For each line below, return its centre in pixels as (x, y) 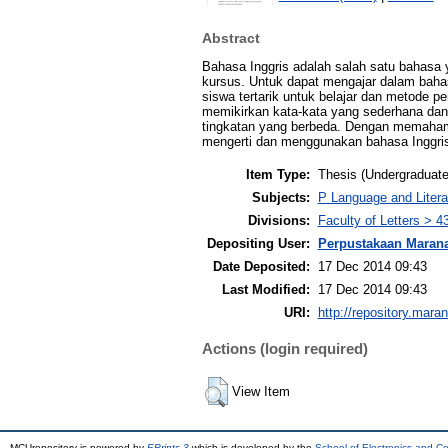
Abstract (230, 38)
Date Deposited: (261, 266)
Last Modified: (265, 289)
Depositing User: (258, 243)
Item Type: (277, 174)
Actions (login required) (284, 349)
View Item (260, 391)
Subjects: (280, 197)
